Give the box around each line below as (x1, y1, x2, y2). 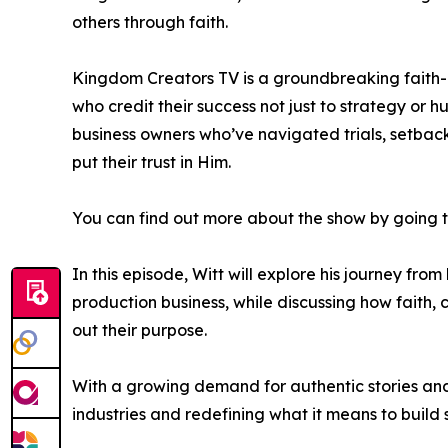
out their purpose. (72, 320, 207, 341)
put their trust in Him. (72, 152, 231, 173)
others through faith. (72, 12, 228, 33)
